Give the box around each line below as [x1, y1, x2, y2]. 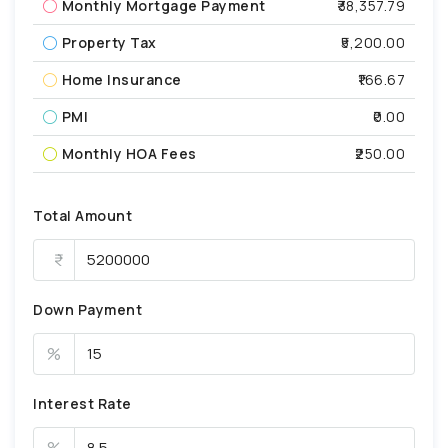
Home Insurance [61, 69, 182, 89]
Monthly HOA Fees [61, 143, 197, 163]
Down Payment [33, 299, 142, 319]
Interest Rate [33, 393, 132, 413]
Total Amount [33, 205, 132, 225]
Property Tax [61, 32, 157, 52]
